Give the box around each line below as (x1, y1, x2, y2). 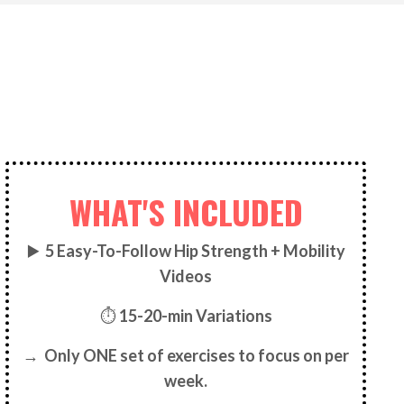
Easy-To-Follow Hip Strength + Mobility (53, 240, 345, 261)
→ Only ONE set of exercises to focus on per (23, 344, 349, 365)
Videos (160, 265, 212, 286)
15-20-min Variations (118, 305, 272, 326)
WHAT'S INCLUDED (69, 187, 303, 235)
